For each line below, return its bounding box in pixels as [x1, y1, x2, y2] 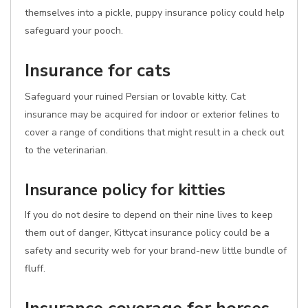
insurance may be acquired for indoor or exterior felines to [25, 108, 280, 121]
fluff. [25, 262, 45, 275]
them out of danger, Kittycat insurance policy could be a [25, 226, 269, 239]
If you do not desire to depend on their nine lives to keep [25, 208, 273, 221]
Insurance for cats [25, 58, 170, 82]
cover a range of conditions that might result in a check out [25, 126, 284, 139]
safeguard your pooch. [25, 24, 123, 37]
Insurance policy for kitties [25, 179, 225, 201]
